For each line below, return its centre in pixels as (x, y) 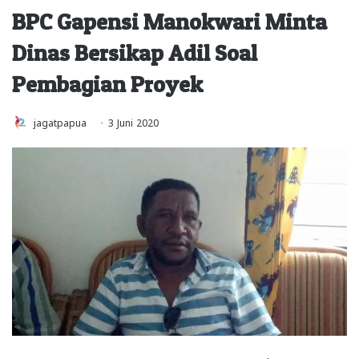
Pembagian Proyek (107, 84)
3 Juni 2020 (133, 121)
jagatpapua (60, 121)
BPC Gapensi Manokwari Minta (169, 21)
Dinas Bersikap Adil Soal (135, 52)
